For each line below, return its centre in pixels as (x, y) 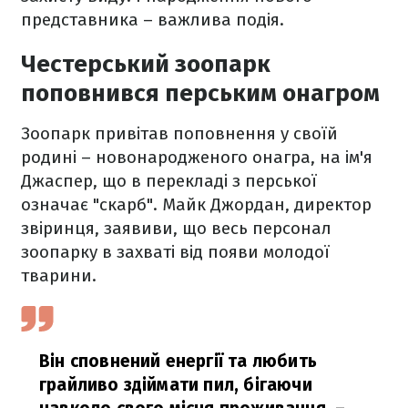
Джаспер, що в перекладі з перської (169, 181)
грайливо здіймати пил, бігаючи (176, 385)
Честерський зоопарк (146, 64)
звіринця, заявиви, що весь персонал (176, 228)
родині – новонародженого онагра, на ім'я (197, 157)
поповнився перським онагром (200, 93)
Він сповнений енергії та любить (178, 361)
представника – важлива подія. (153, 20)
